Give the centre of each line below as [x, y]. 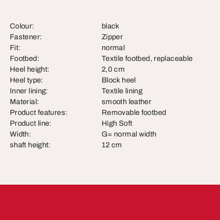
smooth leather [127, 102]
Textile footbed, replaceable [147, 58]
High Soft [117, 123]
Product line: [31, 123]
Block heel [119, 80]
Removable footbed [134, 112]
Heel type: [27, 80]
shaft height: [30, 145]
